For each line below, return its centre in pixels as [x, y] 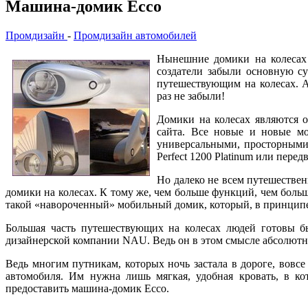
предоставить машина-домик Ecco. [87, 288]
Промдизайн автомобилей [135, 35]
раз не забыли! [191, 96]
